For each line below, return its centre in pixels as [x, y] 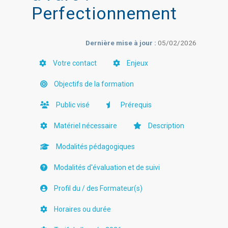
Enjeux [137, 63]
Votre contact [74, 63]
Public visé [72, 105]
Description [166, 126]
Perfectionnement [105, 13]
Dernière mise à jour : [121, 43]
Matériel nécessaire [85, 126]
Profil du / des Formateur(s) [98, 188]
